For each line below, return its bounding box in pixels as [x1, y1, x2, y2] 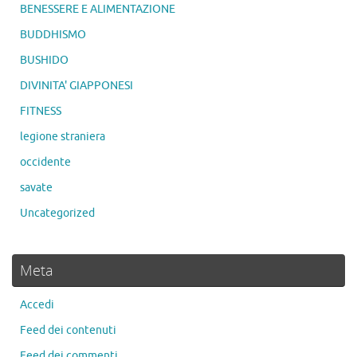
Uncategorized [20, 206, 95, 221]
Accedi [20, 298, 54, 312]
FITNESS [20, 104, 61, 119]
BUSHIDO [20, 53, 69, 68]
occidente [20, 155, 71, 170]
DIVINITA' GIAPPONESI [20, 79, 133, 93]
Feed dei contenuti [20, 324, 116, 338]
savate [20, 181, 53, 195]
